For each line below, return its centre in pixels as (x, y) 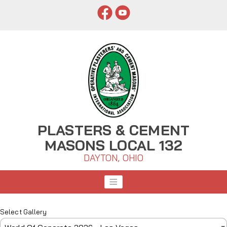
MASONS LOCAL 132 (113, 145)
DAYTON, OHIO (113, 158)
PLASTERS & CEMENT (113, 130)
